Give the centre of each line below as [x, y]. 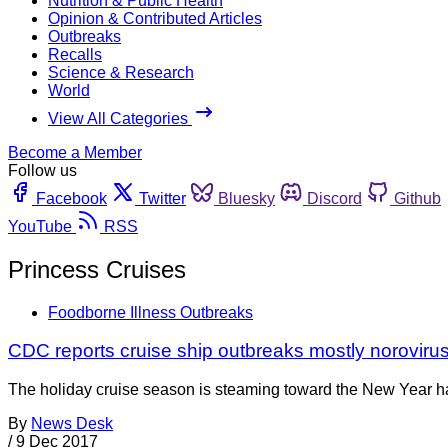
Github [417, 198]
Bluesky [246, 198]
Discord [334, 198]
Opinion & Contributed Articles [155, 18]
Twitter [162, 198]
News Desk [72, 424]
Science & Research [121, 72]
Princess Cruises [97, 269]
